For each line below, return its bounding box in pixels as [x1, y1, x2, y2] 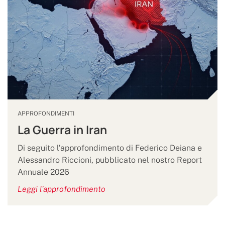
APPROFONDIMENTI [18, 110, 74, 118]
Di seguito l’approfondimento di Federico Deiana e [18, 143, 202, 153]
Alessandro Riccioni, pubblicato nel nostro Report [18, 155, 202, 165]
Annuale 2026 [18, 167, 69, 177]
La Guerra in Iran [18, 122, 107, 138]
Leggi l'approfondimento [18, 184, 105, 194]
